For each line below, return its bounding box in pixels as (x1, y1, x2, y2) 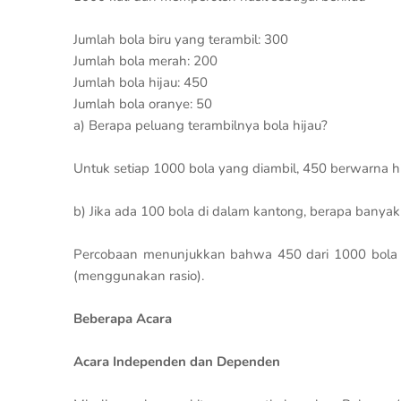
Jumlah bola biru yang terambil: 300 (73, 30, 288, 48)
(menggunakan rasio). (73, 267, 204, 285)
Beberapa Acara (73, 310, 172, 328)
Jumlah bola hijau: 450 (73, 73, 208, 91)
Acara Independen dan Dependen (73, 353, 280, 371)
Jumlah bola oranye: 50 (73, 95, 212, 113)
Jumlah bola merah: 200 (73, 52, 218, 70)
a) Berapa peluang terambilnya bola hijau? (73, 116, 328, 134)
